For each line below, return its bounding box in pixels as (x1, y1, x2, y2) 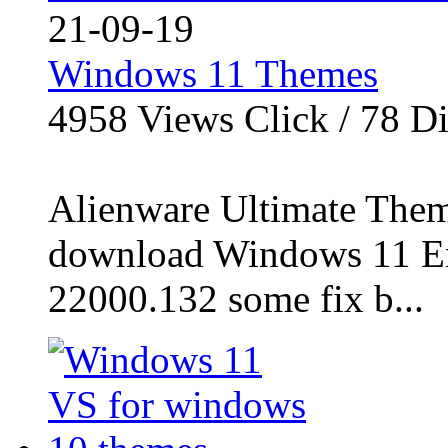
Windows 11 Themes (48, 52, 378, 95)
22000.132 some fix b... (48, 277, 424, 320)
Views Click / (128, 97, 360, 140)
